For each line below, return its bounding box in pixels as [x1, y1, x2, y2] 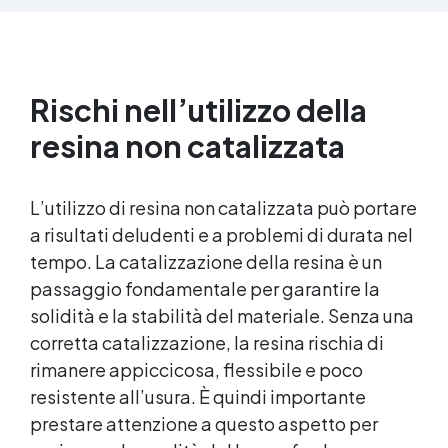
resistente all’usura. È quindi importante [30, 384, 366, 408]
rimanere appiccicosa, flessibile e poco [30, 357, 363, 381]
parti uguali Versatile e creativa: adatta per [68, 7, 380, 27]
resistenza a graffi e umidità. [121, 70, 327, 90]
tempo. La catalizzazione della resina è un [30, 249, 382, 273]
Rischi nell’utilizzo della [30, 90, 367, 129]
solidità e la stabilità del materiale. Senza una [30, 303, 414, 327]
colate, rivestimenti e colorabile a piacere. [73, 28, 375, 48]
